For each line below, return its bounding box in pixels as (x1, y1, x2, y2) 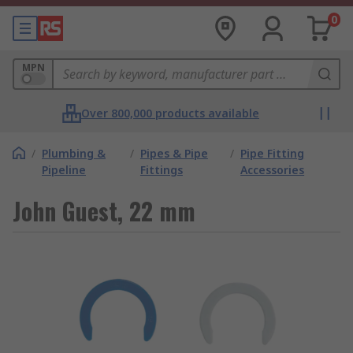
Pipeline (42, 162, 86, 177)
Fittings (139, 162, 183, 177)
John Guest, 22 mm (13, 193, 195, 229)
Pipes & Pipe (139, 146, 208, 161)
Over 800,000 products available (81, 106, 259, 121)
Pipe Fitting (240, 146, 305, 161)
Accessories (240, 162, 305, 177)
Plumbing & (42, 146, 106, 161)
